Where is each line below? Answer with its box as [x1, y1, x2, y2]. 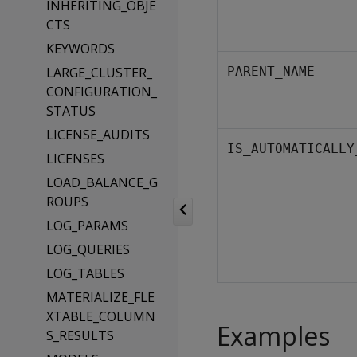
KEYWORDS [45, 40, 115, 57]
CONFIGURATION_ [45, 83, 157, 100]
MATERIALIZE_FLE [45, 288, 155, 306]
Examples [217, 319, 330, 353]
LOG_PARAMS [45, 217, 128, 234]
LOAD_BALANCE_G [45, 174, 158, 191]
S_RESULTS [45, 327, 114, 344]
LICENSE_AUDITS [45, 126, 150, 143]
